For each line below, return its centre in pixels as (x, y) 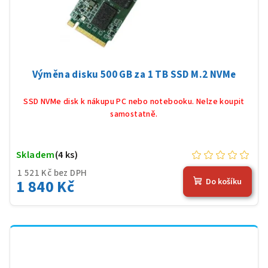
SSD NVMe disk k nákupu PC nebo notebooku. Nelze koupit (134, 101)
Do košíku (224, 182)
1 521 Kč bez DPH (52, 173)
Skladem (36, 155)
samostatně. (134, 114)
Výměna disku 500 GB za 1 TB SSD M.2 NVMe (134, 74)
